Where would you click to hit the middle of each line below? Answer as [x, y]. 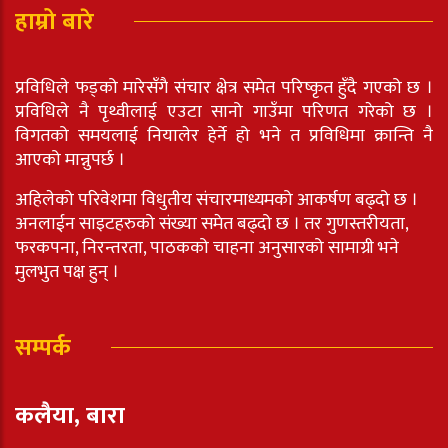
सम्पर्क [43, 347]
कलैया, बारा [70, 415]
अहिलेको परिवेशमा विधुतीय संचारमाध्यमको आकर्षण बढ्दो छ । [216, 199]
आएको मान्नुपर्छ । [70, 159]
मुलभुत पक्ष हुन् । [67, 271]
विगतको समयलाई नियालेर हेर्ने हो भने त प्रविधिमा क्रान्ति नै [224, 135]
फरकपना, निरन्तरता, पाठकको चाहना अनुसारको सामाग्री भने [207, 247]
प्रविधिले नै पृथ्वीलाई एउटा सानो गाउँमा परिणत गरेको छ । [224, 111]
